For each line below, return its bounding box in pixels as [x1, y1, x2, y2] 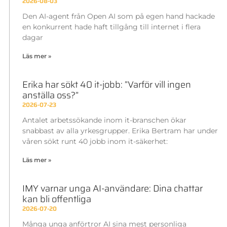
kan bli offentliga [22, 192, 91, 207]
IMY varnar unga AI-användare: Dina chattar [22, 181, 203, 196]
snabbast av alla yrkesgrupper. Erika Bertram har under [22, 126, 218, 136]
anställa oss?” [22, 88, 79, 103]
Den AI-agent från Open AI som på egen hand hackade [22, 12, 215, 21]
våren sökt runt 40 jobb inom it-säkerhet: [22, 137, 168, 146]
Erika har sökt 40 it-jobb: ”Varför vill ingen [22, 78, 191, 92]
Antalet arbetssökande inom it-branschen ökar [22, 116, 186, 125]
